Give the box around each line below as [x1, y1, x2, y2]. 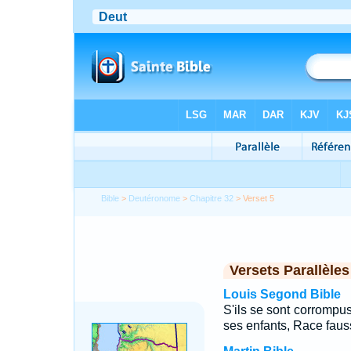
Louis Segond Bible [223, 288, 341, 301]
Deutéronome [128, 194, 181, 203]
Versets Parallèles [229, 262, 349, 278]
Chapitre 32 [190, 194, 234, 203]
